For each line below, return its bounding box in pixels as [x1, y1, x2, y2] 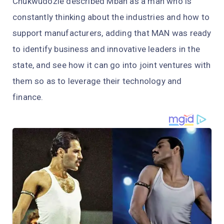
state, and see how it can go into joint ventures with [12, 60, 211, 70]
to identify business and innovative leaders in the [12, 44, 200, 54]
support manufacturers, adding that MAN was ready [12, 28, 211, 38]
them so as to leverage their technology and [12, 76, 182, 86]
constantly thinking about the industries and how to [12, 12, 210, 22]
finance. [12, 92, 43, 102]
